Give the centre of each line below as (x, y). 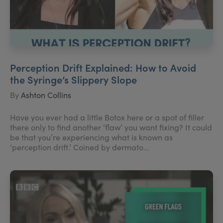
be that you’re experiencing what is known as (91, 137)
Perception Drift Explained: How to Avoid (103, 67)
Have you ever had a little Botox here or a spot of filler (107, 117)
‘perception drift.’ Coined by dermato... (80, 147)
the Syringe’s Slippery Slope (73, 79)
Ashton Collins (46, 95)
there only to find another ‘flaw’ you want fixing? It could (111, 127)
